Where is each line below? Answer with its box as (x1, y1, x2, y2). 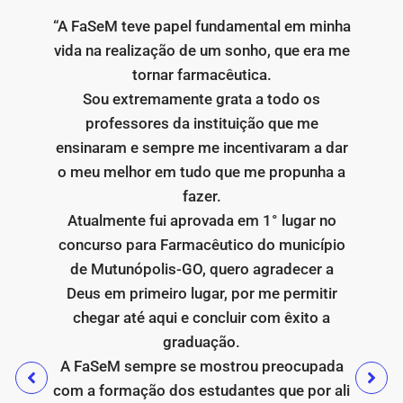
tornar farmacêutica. (131, 66, 272, 85)
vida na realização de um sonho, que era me (53, 41, 350, 60)
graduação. (163, 333, 241, 352)
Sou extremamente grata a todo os (83, 90, 321, 109)
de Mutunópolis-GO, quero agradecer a (69, 260, 334, 279)
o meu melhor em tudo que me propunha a (58, 163, 346, 182)
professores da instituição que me (85, 114, 318, 133)
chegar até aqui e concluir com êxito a (73, 309, 331, 327)
